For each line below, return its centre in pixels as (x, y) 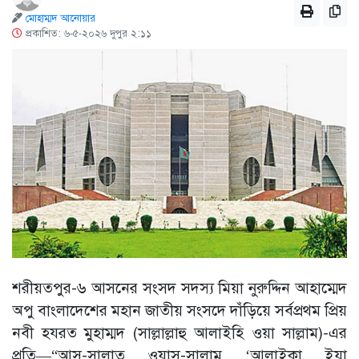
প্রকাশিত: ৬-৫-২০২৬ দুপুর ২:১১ (87, 34)
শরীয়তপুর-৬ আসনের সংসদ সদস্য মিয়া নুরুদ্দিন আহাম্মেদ (179, 288)
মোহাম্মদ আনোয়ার (61, 18)
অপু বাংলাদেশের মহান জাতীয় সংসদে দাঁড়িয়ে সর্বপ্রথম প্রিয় (179, 311)
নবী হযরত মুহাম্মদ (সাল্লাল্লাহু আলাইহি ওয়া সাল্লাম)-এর (179, 333)
